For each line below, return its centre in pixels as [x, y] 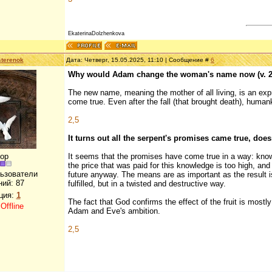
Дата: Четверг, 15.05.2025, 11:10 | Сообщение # [138, 60]
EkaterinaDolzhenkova [96, 33]
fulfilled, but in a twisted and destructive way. [147, 184]
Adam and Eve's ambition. [114, 211]
